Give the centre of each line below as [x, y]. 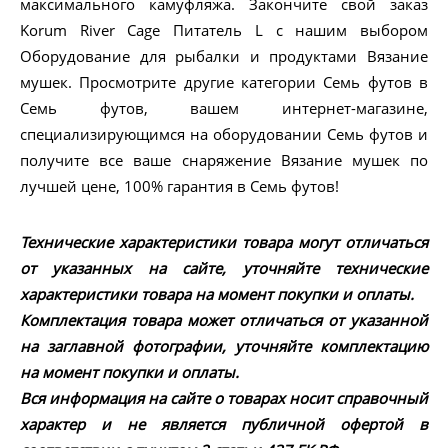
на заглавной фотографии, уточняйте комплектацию [224, 346]
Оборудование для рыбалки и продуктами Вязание [224, 56]
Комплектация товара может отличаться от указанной [224, 320]
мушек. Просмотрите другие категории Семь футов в [224, 82]
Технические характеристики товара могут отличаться [224, 242]
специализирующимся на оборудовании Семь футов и [224, 134]
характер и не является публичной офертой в [224, 424]
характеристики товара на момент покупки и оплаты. [217, 294]
